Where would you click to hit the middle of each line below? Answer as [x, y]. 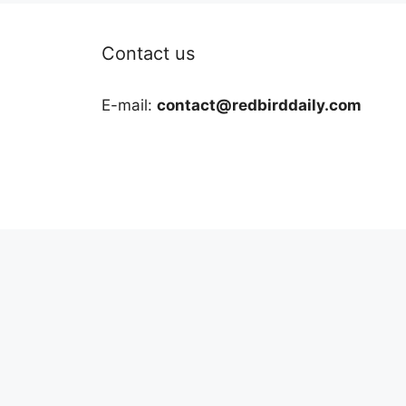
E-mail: [129, 105]
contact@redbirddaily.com [259, 105]
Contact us [148, 53]
